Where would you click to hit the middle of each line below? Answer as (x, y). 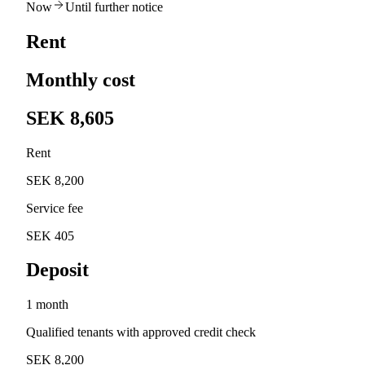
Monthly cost (81, 79)
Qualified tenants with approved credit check (141, 332)
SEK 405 (50, 235)
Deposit (57, 270)
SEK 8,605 (70, 118)
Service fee (55, 208)
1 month (47, 305)
